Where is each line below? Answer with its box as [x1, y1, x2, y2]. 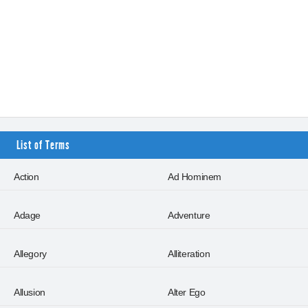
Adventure [168, 210, 210, 221]
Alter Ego [168, 287, 206, 298]
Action [14, 171, 39, 182]
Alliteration [168, 248, 210, 259]
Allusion [14, 287, 45, 298]
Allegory [14, 248, 47, 259]
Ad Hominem [168, 171, 221, 182]
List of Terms [16, 137, 70, 153]
